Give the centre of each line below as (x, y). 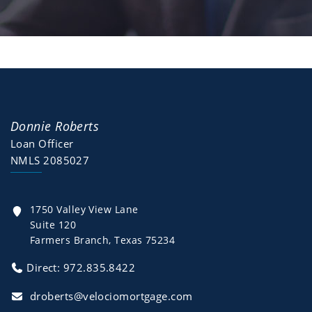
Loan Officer (42, 144)
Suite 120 (53, 225)
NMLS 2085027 (50, 161)
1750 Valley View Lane (84, 210)
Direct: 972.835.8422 (81, 268)
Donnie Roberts (55, 126)
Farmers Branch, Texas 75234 (103, 240)
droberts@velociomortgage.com (111, 296)
